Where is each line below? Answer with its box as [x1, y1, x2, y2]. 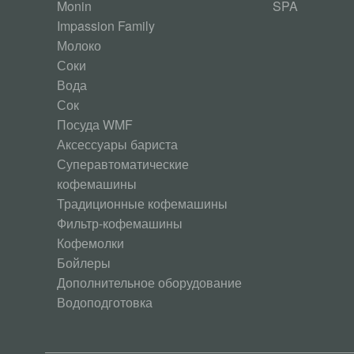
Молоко [57, 36, 101, 55]
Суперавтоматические [57, 155, 189, 173]
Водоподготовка [57, 293, 153, 311]
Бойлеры [57, 254, 111, 272]
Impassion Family [57, 17, 155, 35]
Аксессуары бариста [57, 135, 178, 153]
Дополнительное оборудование [57, 273, 242, 292]
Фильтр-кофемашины [57, 214, 183, 232]
